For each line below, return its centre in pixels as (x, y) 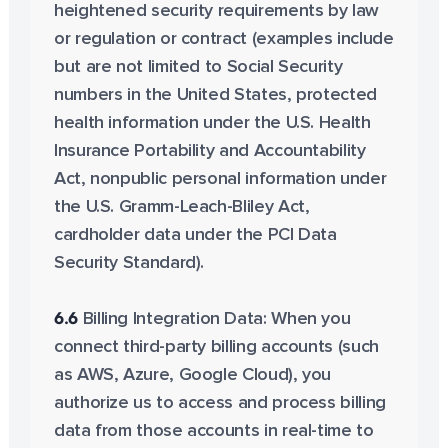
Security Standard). (129, 263)
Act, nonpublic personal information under (220, 179)
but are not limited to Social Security (198, 67)
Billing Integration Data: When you (214, 319)
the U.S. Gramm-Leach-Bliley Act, (181, 207)
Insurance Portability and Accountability (209, 151)
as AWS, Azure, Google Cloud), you (192, 375)
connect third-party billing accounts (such (216, 347)
